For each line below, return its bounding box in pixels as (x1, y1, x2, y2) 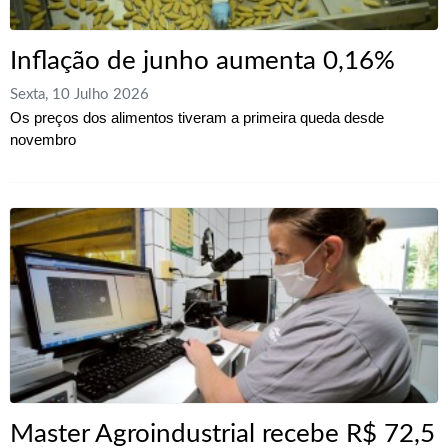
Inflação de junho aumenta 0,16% (10, 47, 395, 74)
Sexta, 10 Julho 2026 (10, 87, 149, 103)
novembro (10, 131, 76, 149)
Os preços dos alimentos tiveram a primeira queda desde (10, 109, 384, 127)
